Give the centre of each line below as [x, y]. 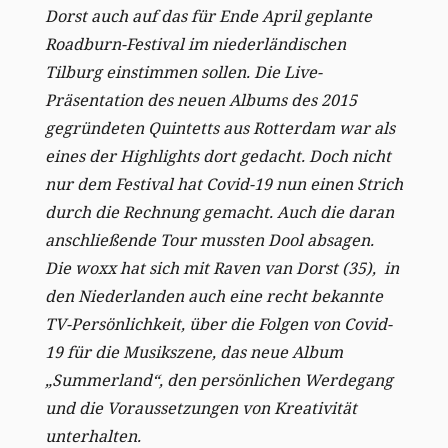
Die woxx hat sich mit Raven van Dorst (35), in [221, 267]
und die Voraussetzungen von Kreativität [200, 407]
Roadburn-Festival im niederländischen [195, 43]
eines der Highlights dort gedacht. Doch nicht [217, 155]
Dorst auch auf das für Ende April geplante [208, 15]
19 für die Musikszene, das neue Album [193, 351]
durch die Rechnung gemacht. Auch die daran [219, 211]
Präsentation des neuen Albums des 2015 [200, 99]
